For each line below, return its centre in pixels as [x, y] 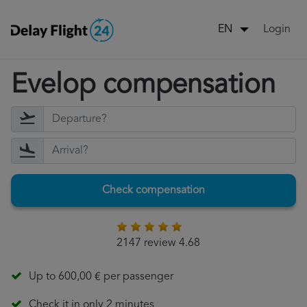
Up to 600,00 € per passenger [101, 277]
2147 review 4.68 [158, 244]
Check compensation [153, 191]
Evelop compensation [143, 86]
